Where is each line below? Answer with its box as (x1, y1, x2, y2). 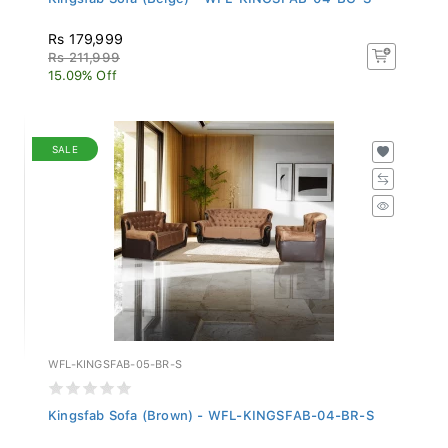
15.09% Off (48, 62, 117, 78)
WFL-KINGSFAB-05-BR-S (48, 352, 182, 366)
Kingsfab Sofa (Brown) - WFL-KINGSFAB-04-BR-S (48, 402, 374, 418)
